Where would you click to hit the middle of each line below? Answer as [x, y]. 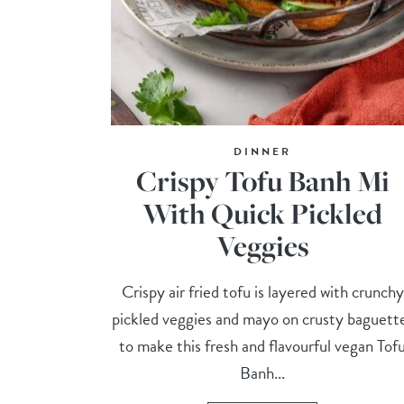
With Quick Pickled [263, 214]
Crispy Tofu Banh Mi [262, 181]
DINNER [263, 152]
